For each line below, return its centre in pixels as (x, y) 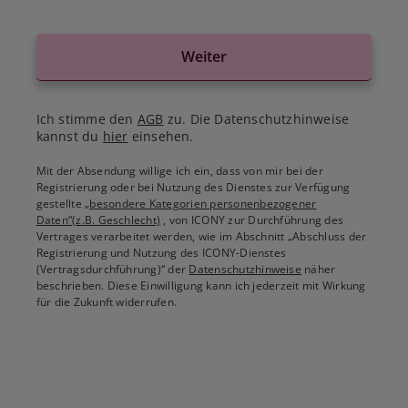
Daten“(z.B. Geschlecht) (98, 219)
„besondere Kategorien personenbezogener (201, 203)
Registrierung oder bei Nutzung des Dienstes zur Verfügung (193, 187)
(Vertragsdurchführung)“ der (112, 269)
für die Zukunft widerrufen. (107, 301)
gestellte (61, 203)
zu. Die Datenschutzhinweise (256, 118)
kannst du (69, 136)
